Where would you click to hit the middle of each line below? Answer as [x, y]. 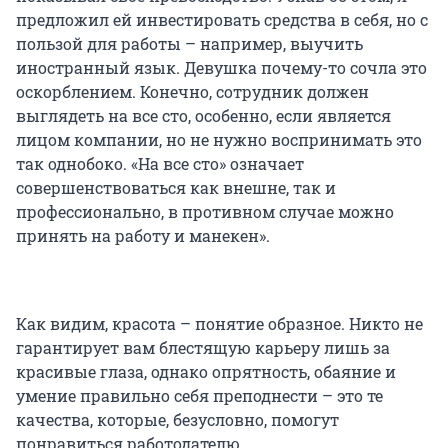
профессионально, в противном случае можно [205, 211]
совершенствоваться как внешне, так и [176, 187]
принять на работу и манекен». [143, 235]
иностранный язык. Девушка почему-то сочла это [221, 67]
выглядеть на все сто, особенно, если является [203, 115]
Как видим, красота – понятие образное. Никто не [219, 323]
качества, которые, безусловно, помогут [177, 419]
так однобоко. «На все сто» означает [160, 163]
